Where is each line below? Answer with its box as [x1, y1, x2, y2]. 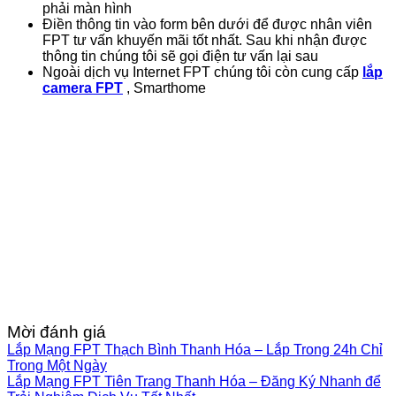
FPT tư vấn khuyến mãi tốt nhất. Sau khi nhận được [42, 32, 367, 48]
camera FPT [42, 80, 123, 95]
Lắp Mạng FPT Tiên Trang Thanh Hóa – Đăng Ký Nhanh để [7, 373, 381, 389]
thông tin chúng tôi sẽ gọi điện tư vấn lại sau [42, 48, 318, 64]
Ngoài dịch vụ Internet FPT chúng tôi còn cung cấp [42, 64, 362, 80]
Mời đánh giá [7, 322, 106, 341]
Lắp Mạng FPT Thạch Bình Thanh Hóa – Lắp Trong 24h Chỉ [7, 341, 383, 357]
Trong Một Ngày [7, 357, 107, 373]
